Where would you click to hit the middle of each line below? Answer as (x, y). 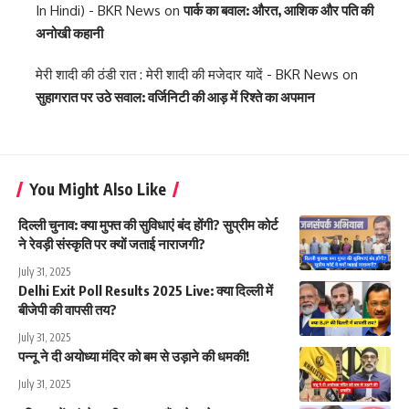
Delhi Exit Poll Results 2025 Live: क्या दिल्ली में (146, 290)
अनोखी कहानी (69, 32)
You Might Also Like (98, 189)
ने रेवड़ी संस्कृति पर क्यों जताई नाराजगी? (112, 243)
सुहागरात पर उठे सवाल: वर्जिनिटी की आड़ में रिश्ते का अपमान (175, 96)
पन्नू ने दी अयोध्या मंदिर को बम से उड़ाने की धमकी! (134, 356)
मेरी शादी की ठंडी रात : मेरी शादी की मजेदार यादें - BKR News (187, 74)
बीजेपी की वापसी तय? (68, 309)
